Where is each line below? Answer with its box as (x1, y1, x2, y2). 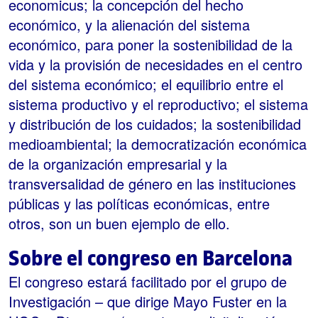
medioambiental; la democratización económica (9, 133, 307, 155)
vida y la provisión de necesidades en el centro (9, 54, 302, 75)
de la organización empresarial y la (9, 153, 227, 175)
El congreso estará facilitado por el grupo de (9, 271, 287, 292)
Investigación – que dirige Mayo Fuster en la (9, 291, 287, 312)
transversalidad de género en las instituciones (9, 173, 296, 194)
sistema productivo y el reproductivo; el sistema (9, 94, 308, 115)
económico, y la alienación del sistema (9, 14, 250, 35)
